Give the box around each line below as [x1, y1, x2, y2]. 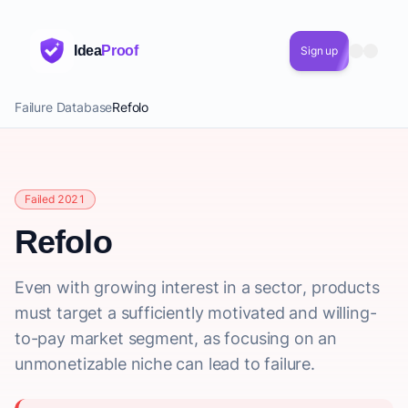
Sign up [301, 44, 338, 57]
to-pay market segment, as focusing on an [15, 329, 337, 348]
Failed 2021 [25, 192, 87, 206]
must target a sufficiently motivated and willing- [15, 303, 377, 322]
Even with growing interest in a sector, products [15, 278, 380, 297]
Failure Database [15, 99, 113, 115]
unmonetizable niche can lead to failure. [15, 354, 315, 373]
